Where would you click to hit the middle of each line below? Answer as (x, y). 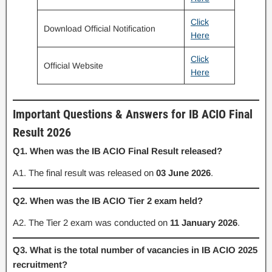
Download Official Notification (100, 28)
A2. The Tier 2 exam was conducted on (91, 222)
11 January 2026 (204, 222)
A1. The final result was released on (84, 173)
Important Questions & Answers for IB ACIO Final (133, 114)
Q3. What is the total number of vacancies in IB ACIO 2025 (135, 250)
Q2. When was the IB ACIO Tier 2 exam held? (108, 200)
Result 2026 (42, 132)
